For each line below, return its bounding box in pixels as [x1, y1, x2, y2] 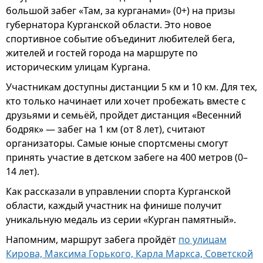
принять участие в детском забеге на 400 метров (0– [6, 151, 248, 164]
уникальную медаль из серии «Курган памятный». [6, 213, 236, 226]
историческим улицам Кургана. [6, 60, 150, 73]
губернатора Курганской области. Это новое [6, 18, 211, 31]
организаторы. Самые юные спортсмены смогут [6, 137, 228, 150]
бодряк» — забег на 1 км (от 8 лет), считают [6, 123, 205, 136]
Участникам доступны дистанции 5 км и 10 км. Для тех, [6, 80, 257, 93]
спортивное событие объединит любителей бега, [6, 32, 235, 45]
